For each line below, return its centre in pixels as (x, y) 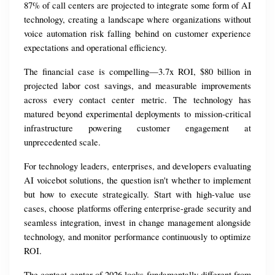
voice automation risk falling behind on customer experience (137, 34)
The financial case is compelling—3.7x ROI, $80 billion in (137, 72)
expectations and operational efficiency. (95, 48)
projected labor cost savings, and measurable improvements (137, 86)
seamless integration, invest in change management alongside (137, 223)
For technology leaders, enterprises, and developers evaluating (137, 166)
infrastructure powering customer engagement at (137, 128)
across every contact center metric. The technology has (137, 100)
